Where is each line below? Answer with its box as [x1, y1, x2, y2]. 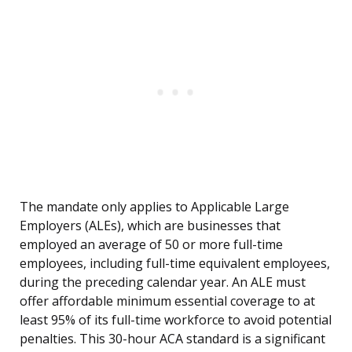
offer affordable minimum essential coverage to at [20, 292, 315, 310]
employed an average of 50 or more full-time [20, 236, 283, 254]
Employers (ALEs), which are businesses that [20, 217, 280, 235]
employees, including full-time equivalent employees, [20, 255, 330, 273]
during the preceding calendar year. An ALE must [20, 273, 306, 291]
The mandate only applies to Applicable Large [20, 198, 289, 216]
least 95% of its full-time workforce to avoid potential [20, 311, 332, 329]
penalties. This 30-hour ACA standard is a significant [20, 330, 325, 348]
